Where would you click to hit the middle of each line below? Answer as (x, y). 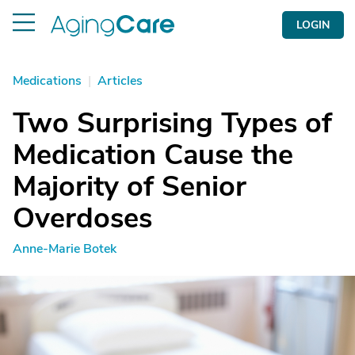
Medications (47, 81)
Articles (120, 81)
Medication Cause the (153, 155)
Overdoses (82, 218)
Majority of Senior (130, 187)
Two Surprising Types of (172, 123)
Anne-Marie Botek (65, 249)
